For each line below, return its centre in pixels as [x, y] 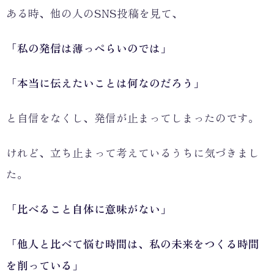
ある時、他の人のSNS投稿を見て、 [94, 13]
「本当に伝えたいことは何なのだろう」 [105, 83]
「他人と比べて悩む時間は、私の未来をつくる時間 [133, 243]
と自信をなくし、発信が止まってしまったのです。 [133, 117]
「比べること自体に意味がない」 [89, 209]
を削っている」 [45, 265]
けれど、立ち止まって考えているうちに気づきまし [133, 152]
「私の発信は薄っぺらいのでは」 [89, 48]
